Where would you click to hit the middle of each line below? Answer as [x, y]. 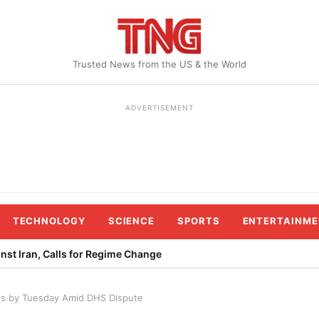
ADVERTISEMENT [159, 108]
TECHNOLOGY [49, 221]
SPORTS [199, 221]
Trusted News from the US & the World [159, 64]
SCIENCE [131, 221]
